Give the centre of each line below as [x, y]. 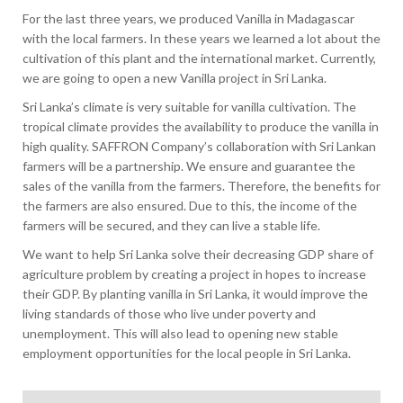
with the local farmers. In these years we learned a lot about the [201, 39]
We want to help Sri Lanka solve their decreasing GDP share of [198, 255]
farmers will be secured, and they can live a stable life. [171, 226]
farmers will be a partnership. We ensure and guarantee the [189, 166]
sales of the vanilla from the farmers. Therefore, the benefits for [201, 186]
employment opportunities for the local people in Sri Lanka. [187, 354]
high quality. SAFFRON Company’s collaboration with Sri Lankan [199, 147]
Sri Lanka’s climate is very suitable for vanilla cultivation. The [189, 107]
